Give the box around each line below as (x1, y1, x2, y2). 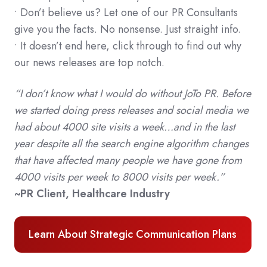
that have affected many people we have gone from (14, 153, 242, 168)
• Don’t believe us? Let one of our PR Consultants (14, 5, 238, 20)
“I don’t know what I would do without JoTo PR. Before (14, 86, 251, 101)
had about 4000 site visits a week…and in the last (14, 119, 235, 135)
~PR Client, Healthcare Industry (14, 186, 170, 201)
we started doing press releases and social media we (14, 103, 249, 118)
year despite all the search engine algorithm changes (14, 136, 249, 151)
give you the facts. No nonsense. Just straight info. (14, 21, 241, 37)
